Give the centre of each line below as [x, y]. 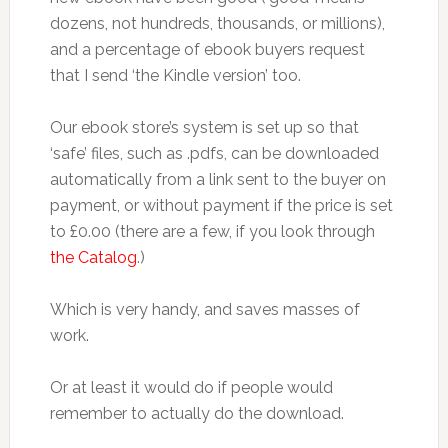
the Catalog [93, 257]
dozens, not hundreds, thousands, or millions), [217, 23]
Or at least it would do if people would [191, 387]
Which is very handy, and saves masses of [204, 309]
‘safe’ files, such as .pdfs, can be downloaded [214, 153]
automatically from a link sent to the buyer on [217, 179]
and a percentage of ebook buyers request [207, 49]
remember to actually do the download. [196, 413]
